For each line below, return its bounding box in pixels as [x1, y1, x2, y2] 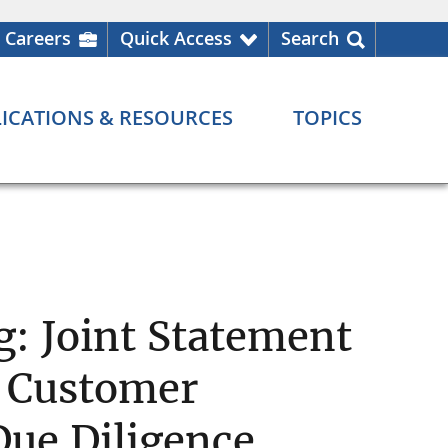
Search [281, 26, 339, 50]
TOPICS [293, 104, 362, 132]
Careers [5, 26, 71, 50]
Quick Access [120, 26, 232, 50]
